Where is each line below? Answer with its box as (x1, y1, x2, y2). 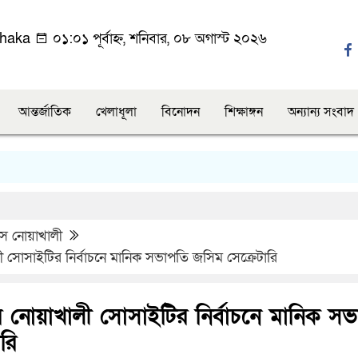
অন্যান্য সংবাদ (288, 103, 354, 121)
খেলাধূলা (96, 103, 137, 121)
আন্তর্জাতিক (18, 103, 71, 121)
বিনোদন (161, 103, 200, 121)
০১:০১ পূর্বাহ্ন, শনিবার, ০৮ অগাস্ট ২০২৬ (48, 30, 267, 48)
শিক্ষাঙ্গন (225, 103, 263, 121)
